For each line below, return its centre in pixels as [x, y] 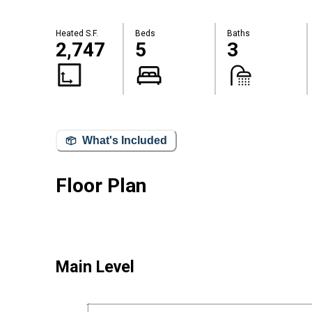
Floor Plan [101, 185]
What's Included [125, 141]
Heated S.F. [77, 34]
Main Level [95, 267]
